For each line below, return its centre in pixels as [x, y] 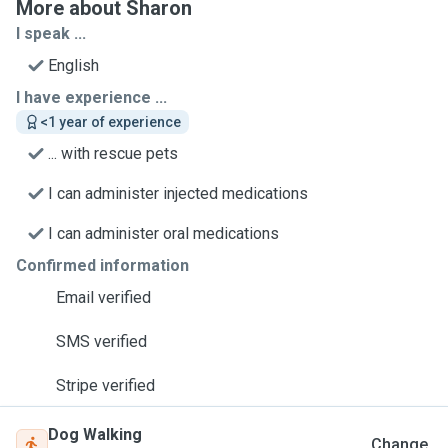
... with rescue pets [113, 153]
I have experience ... [91, 97]
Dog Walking [95, 434]
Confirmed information [102, 265]
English [73, 65]
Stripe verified [105, 385]
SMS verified [101, 341]
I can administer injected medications [178, 193]
